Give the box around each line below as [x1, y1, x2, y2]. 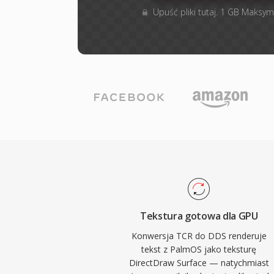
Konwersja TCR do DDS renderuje [131, 230, 267, 242]
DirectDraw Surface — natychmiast [128, 257, 269, 268]
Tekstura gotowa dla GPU [140, 209, 258, 223]
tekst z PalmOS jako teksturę [141, 243, 257, 255]
